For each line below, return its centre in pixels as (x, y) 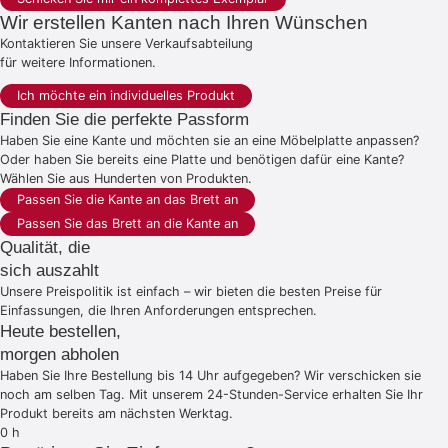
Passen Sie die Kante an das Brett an (127, 199)
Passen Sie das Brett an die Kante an (127, 223)
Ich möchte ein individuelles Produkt (126, 95)
